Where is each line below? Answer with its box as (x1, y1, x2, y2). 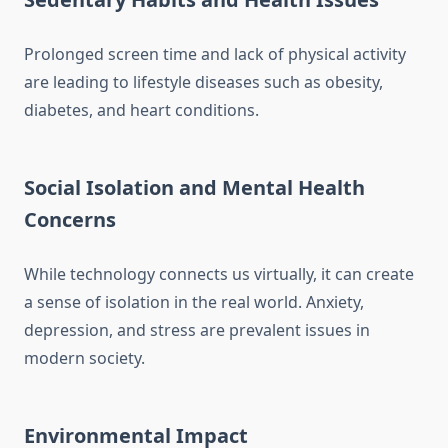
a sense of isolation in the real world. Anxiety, (24, 291, 364, 314)
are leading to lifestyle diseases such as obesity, (24, 71, 383, 94)
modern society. (24, 347, 145, 370)
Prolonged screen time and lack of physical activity (24, 43, 406, 66)
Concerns (24, 206, 116, 234)
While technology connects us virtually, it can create (24, 263, 414, 286)
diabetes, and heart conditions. (24, 99, 259, 122)
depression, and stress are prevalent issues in (24, 319, 370, 342)
